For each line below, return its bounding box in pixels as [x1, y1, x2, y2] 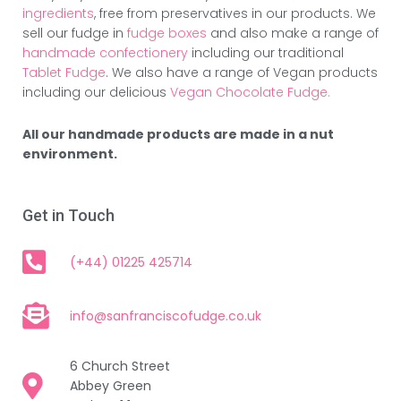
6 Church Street [69, 356, 170, 375]
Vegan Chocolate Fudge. [170, 83, 330, 102]
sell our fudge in [22, 24, 127, 43]
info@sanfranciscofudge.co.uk [69, 306, 261, 325]
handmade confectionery [22, 44, 188, 63]
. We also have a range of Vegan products [106, 64, 378, 82]
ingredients [22, 4, 94, 23]
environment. [22, 144, 117, 163]
